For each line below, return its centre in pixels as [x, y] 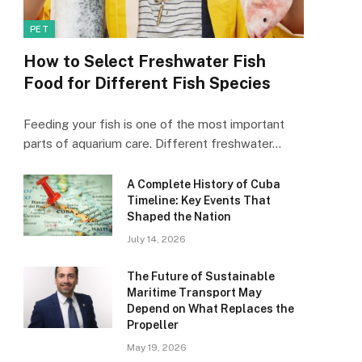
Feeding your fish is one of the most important [154, 124]
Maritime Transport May [194, 293]
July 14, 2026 [156, 240]
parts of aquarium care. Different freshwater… [152, 144]
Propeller [153, 325]
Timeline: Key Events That [199, 201]
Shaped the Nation [179, 217]
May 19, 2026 [157, 348]
